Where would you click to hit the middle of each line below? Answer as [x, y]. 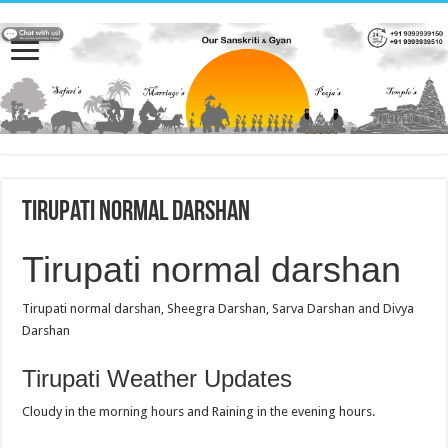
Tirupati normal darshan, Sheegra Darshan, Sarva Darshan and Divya [218, 309]
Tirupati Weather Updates [157, 379]
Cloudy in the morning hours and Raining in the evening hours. [199, 412]
